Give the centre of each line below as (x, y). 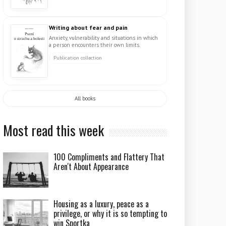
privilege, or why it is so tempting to (110, 213)
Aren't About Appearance (91, 166)
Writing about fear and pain (89, 27)
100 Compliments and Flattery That (109, 157)
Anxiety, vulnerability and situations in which (104, 38)
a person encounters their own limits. (95, 45)
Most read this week (54, 130)
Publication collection (78, 58)
